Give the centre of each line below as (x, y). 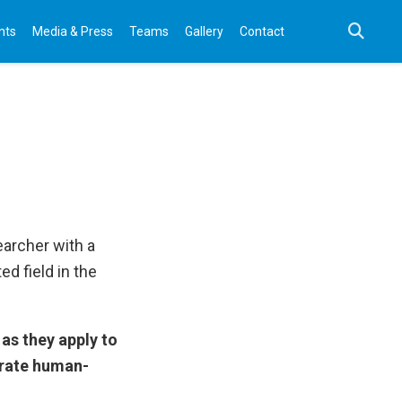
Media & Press (73, 31)
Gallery (204, 31)
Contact (262, 31)
